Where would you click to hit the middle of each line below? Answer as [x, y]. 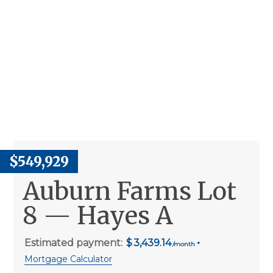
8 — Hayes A [98, 215]
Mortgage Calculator [69, 259]
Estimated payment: [75, 243]
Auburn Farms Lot [130, 191]
